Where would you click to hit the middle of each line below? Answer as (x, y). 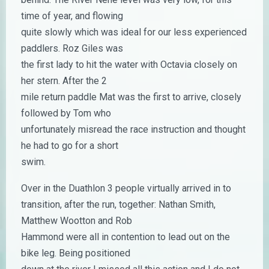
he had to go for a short (70, 146)
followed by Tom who (66, 113)
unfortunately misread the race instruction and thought (133, 129)
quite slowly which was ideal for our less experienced (134, 32)
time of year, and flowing (72, 16)
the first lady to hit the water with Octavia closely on (129, 65)
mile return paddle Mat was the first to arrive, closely (131, 97)
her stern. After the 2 (64, 81)
